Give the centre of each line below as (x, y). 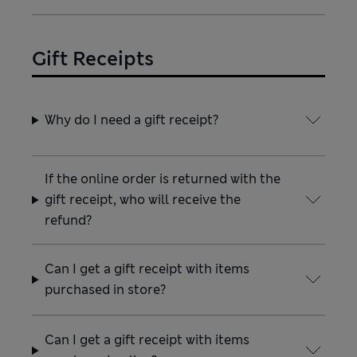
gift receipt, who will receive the (143, 200)
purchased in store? (106, 290)
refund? (69, 220)
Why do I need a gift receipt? (132, 120)
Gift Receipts (93, 59)
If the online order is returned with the (163, 179)
